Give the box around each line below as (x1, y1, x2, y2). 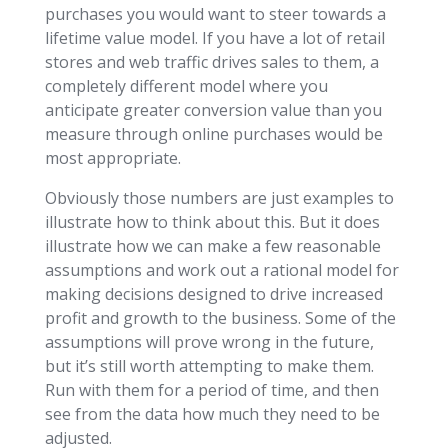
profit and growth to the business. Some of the (44, 306, 396, 329)
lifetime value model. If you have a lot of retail (44, 26, 385, 49)
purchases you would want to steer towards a (44, 2, 386, 25)
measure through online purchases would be (44, 122, 383, 145)
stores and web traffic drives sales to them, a (44, 50, 379, 73)
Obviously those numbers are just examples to (44, 186, 394, 209)
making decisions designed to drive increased (44, 282, 383, 305)
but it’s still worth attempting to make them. (44, 354, 374, 377)
